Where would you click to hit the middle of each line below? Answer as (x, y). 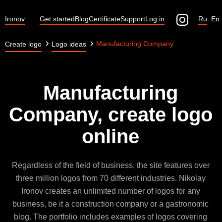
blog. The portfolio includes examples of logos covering (111, 217)
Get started (57, 19)
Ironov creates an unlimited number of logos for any (111, 191)
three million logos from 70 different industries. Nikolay (111, 178)
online (111, 136)
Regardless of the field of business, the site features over (111, 165)
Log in (155, 19)
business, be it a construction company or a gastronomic (111, 204)
